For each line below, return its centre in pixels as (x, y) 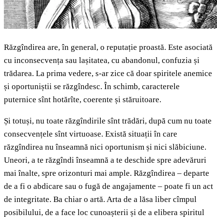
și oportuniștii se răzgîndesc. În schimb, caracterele (92, 87)
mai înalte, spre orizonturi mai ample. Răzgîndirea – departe (107, 173)
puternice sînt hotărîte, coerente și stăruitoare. (83, 100)
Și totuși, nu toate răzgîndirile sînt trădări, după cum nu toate (108, 121)
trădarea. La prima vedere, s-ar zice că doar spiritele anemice (108, 74)
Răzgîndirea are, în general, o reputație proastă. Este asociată (108, 47)
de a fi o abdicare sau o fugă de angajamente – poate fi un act (108, 186)
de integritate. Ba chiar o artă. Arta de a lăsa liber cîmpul (100, 200)
